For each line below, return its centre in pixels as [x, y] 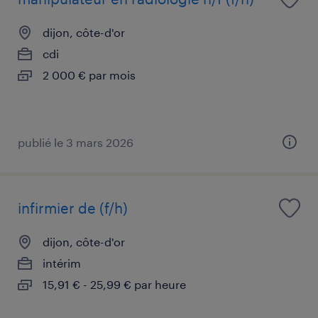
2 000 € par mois [89, 75]
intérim [62, 263]
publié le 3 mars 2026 [76, 142]
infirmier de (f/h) [73, 208]
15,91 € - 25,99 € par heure [114, 284]
